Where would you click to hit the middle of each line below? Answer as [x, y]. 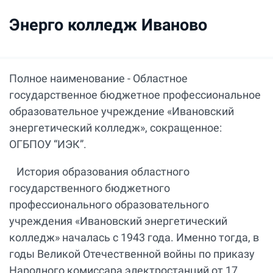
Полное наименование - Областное [98, 78]
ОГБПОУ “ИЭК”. [48, 144]
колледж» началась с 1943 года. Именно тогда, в [134, 237]
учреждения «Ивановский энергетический [118, 221]
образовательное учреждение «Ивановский [122, 111]
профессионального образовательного [109, 204]
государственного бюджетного [90, 188]
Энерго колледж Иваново [108, 25]
